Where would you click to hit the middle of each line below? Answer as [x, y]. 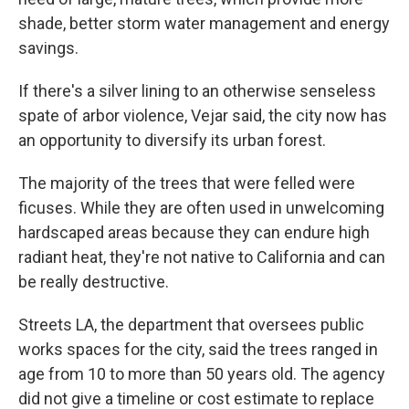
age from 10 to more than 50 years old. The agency [202, 374]
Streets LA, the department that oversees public [191, 325]
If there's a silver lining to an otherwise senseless [197, 91]
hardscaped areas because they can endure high [194, 232]
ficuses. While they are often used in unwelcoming [201, 208]
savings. [48, 48]
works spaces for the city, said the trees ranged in [198, 349]
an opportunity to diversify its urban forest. [172, 140]
